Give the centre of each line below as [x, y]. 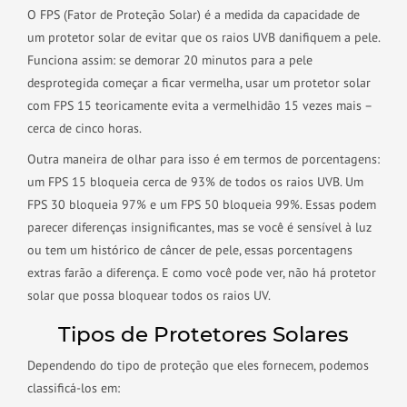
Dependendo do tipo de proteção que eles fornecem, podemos [198, 365]
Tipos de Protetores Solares [203, 334]
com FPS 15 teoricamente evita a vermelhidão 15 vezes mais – [199, 105]
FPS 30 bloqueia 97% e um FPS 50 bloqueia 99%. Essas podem [202, 204]
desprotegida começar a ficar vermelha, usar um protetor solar [199, 83]
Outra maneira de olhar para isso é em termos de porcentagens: [203, 159]
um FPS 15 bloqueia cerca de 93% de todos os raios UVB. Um [195, 182]
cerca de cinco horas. [84, 128]
